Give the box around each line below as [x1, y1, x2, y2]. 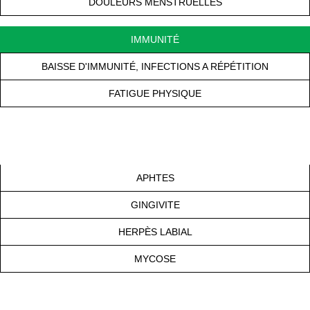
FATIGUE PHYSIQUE [109, 87, 201, 99]
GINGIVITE [130, 199, 180, 210]
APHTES [136, 172, 174, 183]
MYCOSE [134, 253, 176, 264]
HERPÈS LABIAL [118, 226, 192, 237]
